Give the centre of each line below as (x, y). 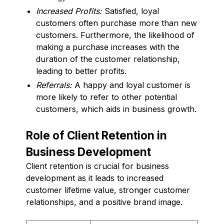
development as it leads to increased (95, 178)
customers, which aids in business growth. (116, 109)
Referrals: (54, 85)
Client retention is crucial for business (97, 166)
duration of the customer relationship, (108, 59)
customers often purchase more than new (116, 23)
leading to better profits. (81, 71)
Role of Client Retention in (96, 135)
